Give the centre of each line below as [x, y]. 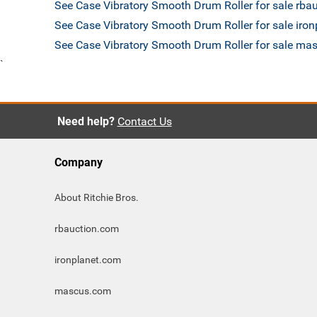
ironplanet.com [88, 260]
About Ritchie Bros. [97, 197]
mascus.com [83, 291]
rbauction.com [87, 229]
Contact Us [144, 121]
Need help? [86, 121]
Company [79, 162]
